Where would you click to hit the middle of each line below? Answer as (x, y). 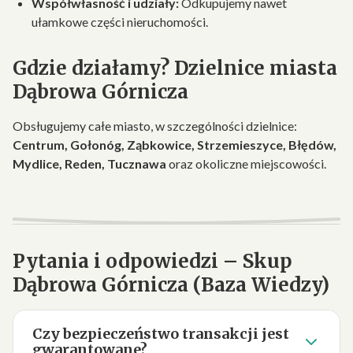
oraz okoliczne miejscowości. (246, 163)
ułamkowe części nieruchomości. (120, 22)
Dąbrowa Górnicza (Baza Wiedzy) (171, 285)
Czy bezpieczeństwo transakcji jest (161, 334)
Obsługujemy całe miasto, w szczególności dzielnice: (155, 126)
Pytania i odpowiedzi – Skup (152, 261)
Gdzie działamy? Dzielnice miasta (175, 68)
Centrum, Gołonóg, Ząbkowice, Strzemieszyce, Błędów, (175, 145)
